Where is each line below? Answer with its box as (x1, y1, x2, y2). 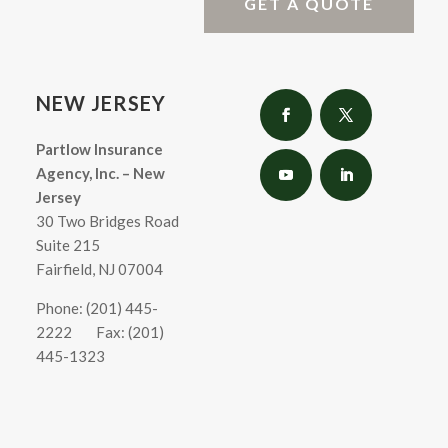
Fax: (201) (95, 323, 164, 342)
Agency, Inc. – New (35, 164, 165, 183)
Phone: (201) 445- (35, 299, 158, 318)
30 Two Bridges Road (35, 212, 179, 231)
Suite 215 (35, 236, 100, 255)
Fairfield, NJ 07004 (35, 260, 163, 279)
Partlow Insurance (35, 140, 163, 159)
